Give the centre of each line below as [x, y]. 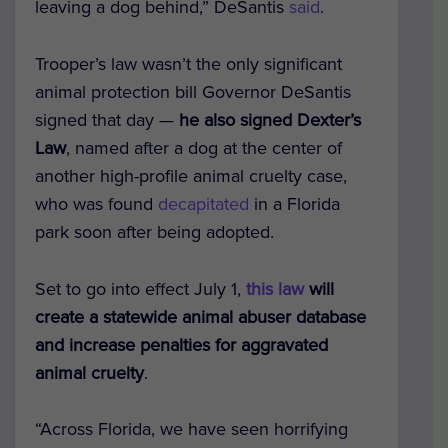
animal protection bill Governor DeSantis [193, 91]
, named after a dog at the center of [204, 147]
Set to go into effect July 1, [140, 288]
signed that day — [107, 119]
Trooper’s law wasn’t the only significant [188, 63]
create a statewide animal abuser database [200, 316]
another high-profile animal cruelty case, [191, 175]
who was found [96, 203]
